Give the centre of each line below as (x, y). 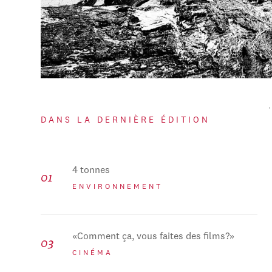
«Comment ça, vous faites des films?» (154, 236)
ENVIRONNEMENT (118, 187)
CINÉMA (93, 253)
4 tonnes (91, 171)
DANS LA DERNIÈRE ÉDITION (126, 120)
